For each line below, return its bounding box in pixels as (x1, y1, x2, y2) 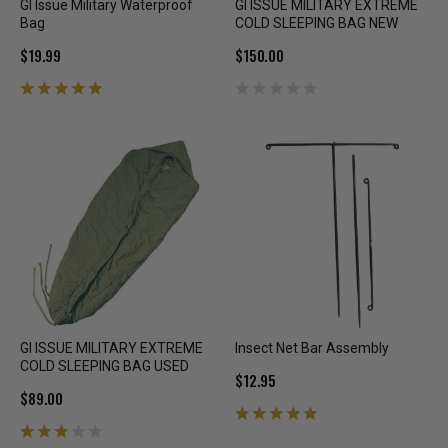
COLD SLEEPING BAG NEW (235, 15, 398, 32)
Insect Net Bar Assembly (235, 340, 389, 357)
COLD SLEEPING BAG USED (20, 358, 189, 375)
